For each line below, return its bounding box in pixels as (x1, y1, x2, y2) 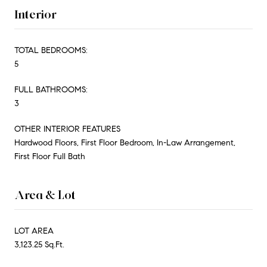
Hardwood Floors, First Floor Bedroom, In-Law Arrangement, (14, 137, 235, 148)
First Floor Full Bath (14, 151, 85, 162)
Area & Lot (14, 187, 76, 202)
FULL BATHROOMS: (14, 84, 88, 95)
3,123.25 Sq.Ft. (14, 239, 64, 250)
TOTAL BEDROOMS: (14, 45, 88, 55)
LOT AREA (14, 225, 54, 236)
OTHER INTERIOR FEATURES (14, 123, 120, 134)
